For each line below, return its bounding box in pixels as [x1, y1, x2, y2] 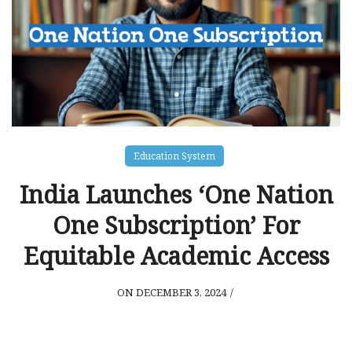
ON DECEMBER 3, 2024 [117, 284, 226, 299]
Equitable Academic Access [23, 239, 329, 272]
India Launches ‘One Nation [19, 178, 333, 211]
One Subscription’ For [52, 208, 300, 241]
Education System [134, 148, 215, 163]
